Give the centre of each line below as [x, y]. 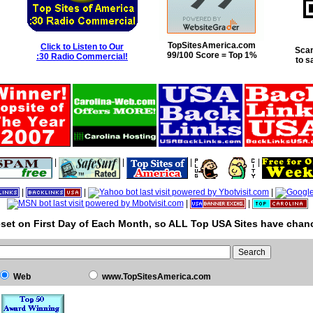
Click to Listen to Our [82, 47]
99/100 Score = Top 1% [212, 55]
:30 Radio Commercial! [82, 57]
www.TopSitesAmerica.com [156, 277]
